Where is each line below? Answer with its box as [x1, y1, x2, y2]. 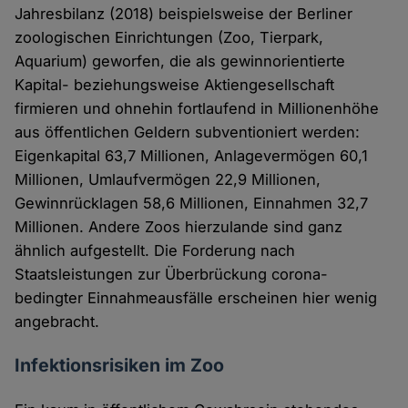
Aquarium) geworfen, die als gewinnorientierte [15, 52, 346, 71]
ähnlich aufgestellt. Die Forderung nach [15, 241, 296, 260]
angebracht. [15, 312, 100, 331]
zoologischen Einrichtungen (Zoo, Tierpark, [15, 28, 324, 47]
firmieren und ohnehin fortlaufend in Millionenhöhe [15, 99, 380, 118]
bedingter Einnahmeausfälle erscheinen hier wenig [15, 289, 378, 308]
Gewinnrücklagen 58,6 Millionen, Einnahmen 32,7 [15, 194, 369, 213]
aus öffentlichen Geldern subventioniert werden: [15, 123, 361, 142]
